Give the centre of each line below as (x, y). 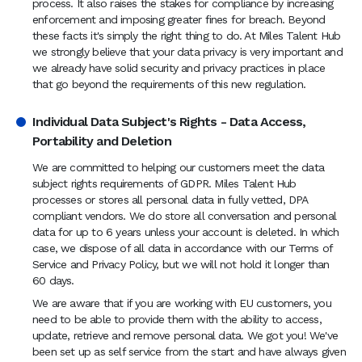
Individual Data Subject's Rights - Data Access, (169, 122)
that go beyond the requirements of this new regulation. (169, 84)
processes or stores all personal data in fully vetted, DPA (170, 200)
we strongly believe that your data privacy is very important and (187, 52)
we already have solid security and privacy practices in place (179, 68)
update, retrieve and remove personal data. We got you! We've (185, 335)
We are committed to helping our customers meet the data (179, 167)
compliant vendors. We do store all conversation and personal (185, 216)
